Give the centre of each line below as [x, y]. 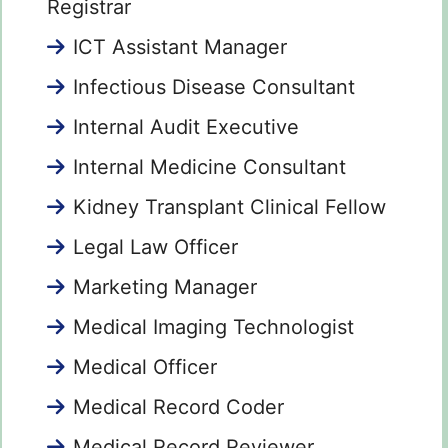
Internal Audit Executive [186, 127]
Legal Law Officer [155, 247]
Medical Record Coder [178, 407]
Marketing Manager [165, 287]
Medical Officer [145, 367]
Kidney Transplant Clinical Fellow [229, 207]
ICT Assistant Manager [180, 47]
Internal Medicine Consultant [209, 167]
